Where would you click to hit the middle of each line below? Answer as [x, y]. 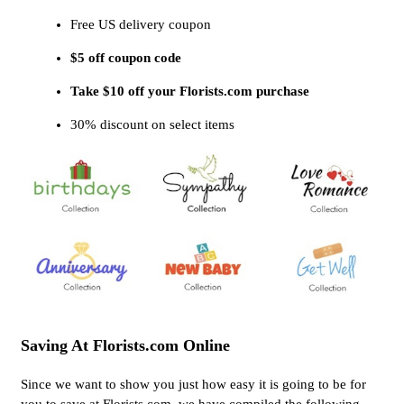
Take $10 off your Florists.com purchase [190, 91]
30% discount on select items [152, 124]
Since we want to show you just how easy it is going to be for [193, 385]
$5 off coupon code [126, 57]
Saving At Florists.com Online [125, 346]
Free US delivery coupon [141, 24]
